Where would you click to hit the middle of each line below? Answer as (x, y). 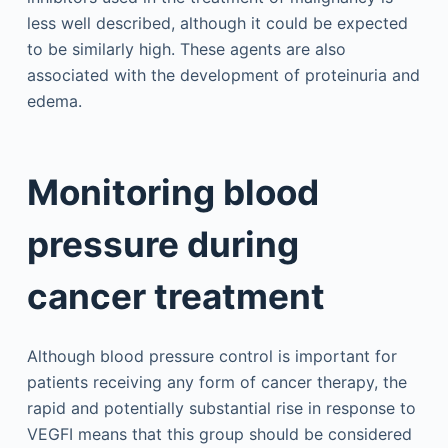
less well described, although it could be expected (217, 22)
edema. (54, 100)
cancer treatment (175, 296)
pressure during (162, 244)
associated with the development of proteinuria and (223, 74)
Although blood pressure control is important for (211, 355)
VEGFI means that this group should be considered (219, 433)
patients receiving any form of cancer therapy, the (216, 381)
